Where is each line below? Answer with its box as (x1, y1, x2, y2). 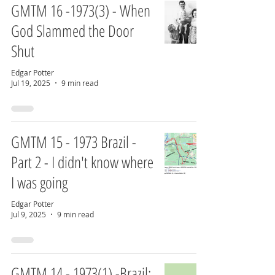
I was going (11, 171, 68, 193)
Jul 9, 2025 (11, 209, 46, 219)
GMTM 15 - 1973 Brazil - (11, 131, 136, 153)
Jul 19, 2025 (11, 78, 50, 88)
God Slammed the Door (11, 20, 134, 42)
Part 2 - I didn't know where (11, 151, 153, 173)
